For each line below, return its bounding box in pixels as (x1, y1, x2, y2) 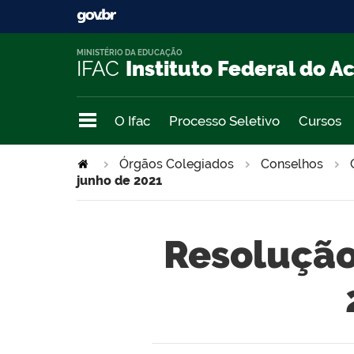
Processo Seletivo (169, 112, 280, 129)
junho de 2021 (77, 172, 162, 188)
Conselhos (261, 156, 323, 171)
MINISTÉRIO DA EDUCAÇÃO (77, 48, 183, 58)
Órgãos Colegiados (119, 156, 234, 171)
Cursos (299, 112, 341, 129)
